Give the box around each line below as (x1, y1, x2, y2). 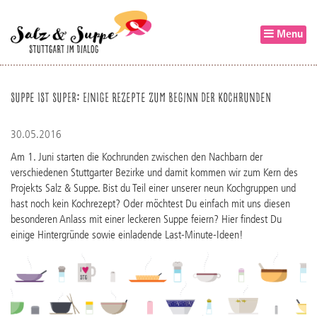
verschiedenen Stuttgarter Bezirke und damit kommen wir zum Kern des (11, 168, 298, 179)
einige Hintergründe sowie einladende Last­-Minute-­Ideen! (11, 230, 243, 241)
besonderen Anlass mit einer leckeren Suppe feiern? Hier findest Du (11, 214, 282, 226)
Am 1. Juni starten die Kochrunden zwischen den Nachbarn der (11, 152, 263, 163)
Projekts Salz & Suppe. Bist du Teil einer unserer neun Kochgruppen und (11, 183, 296, 195)
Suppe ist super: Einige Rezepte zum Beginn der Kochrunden (11, 88, 271, 103)
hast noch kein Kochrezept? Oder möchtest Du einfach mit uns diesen (11, 199, 290, 210)
